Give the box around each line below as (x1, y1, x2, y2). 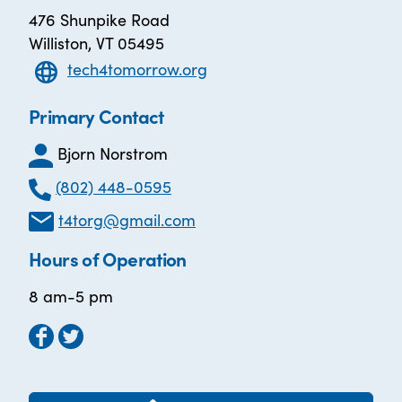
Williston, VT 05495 (29, 31, 164, 54)
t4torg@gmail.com (58, 207, 197, 231)
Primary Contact (29, 102, 164, 129)
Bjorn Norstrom (57, 142, 168, 164)
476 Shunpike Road (29, 8, 170, 31)
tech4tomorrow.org (67, 57, 207, 81)
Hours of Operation (29, 245, 187, 273)
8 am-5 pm (29, 284, 113, 308)
